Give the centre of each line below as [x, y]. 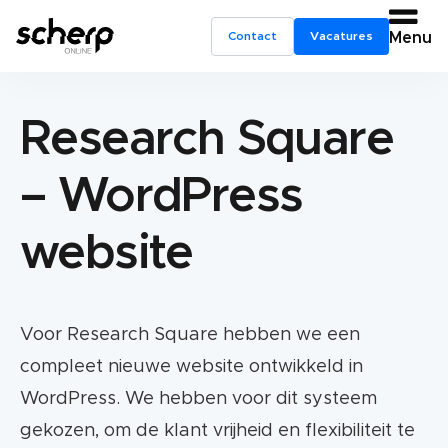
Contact [252, 35]
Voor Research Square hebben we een [190, 335]
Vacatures [341, 35]
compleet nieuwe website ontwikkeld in [191, 367]
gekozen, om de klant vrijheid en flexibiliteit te [217, 431]
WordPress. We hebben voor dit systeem [198, 399]
